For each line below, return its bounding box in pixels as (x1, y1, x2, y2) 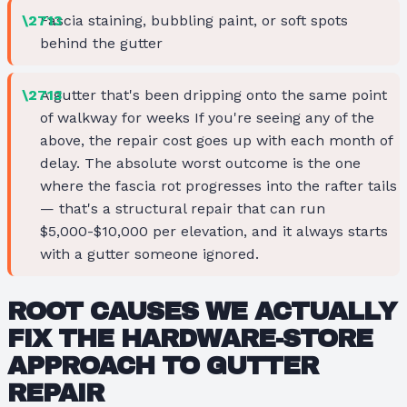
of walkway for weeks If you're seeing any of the (40, 108, 374, 126)
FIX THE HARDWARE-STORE (7, 323, 372, 352)
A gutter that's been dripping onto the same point (40, 85, 387, 104)
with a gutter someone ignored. (40, 244, 259, 263)
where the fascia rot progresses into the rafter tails (40, 176, 397, 194)
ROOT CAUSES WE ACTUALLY (7, 296, 396, 325)
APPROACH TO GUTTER (7, 351, 318, 380)
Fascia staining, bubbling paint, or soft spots (40, 11, 348, 29)
